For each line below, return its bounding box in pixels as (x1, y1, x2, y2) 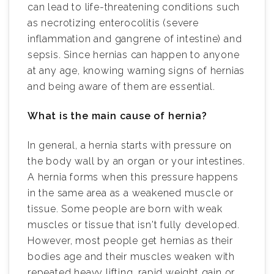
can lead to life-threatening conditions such (28, 1, 240, 13)
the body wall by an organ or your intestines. (28, 155, 245, 168)
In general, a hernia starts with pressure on (28, 139, 232, 152)
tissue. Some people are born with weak (28, 203, 223, 215)
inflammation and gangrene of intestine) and (28, 33, 242, 45)
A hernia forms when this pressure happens (28, 171, 239, 183)
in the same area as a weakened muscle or (28, 187, 234, 199)
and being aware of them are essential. (28, 81, 215, 93)
